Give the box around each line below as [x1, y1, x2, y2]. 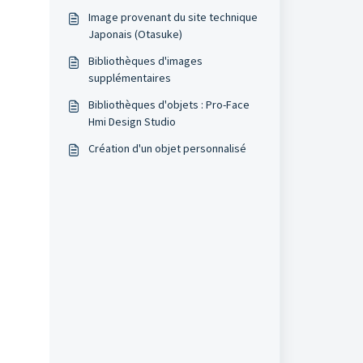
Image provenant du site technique [88, 10, 258, 24]
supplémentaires [88, 70, 171, 85]
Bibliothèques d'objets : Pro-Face [88, 97, 250, 112]
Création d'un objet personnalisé [88, 141, 246, 156]
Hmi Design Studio [88, 114, 176, 129]
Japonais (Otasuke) [88, 27, 182, 41]
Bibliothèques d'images [88, 53, 203, 68]
